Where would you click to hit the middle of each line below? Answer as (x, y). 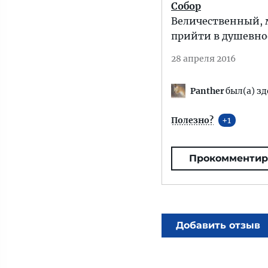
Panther (207, 91)
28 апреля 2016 (203, 59)
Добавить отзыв (218, 226)
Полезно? (192, 121)
